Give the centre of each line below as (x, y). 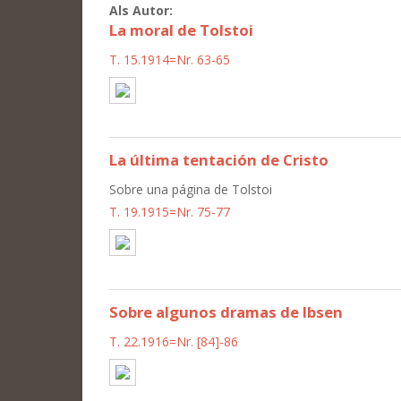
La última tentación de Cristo (219, 159)
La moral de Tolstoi (181, 30)
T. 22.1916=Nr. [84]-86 (174, 341)
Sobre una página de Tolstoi (191, 189)
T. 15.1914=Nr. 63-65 (170, 59)
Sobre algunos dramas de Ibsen (226, 311)
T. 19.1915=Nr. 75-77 (170, 211)
